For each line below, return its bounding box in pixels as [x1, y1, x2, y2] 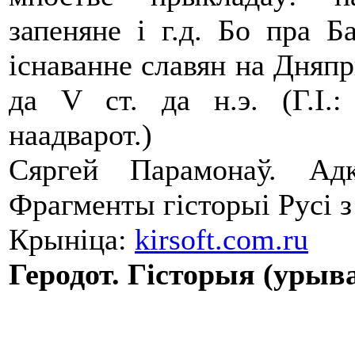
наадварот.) [9, 118, 152, 152]
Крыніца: [9, 223, 135, 257]
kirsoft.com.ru [135, 223, 308, 257]
